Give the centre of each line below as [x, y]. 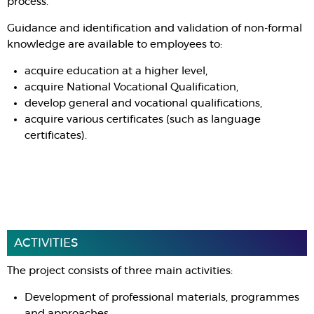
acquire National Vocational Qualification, [131, 87]
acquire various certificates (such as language [143, 120]
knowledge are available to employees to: [115, 45]
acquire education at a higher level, [116, 71]
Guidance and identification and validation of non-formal [155, 28]
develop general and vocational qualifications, [143, 103]
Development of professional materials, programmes [162, 298]
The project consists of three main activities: [120, 271]
